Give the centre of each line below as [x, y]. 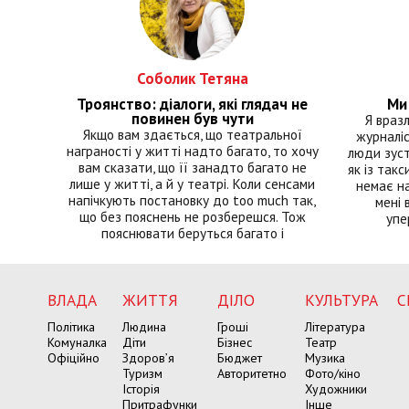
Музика [325, 357]
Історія [141, 388]
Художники [336, 388]
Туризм [142, 373]
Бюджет [240, 357]
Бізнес [235, 342]
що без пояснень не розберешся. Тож [192, 216]
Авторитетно [252, 373]
